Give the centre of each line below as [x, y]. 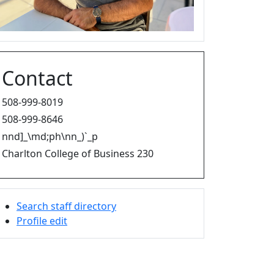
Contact [37, 78]
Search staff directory [66, 206]
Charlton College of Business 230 [78, 153]
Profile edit [42, 220]
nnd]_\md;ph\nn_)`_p [50, 136]
